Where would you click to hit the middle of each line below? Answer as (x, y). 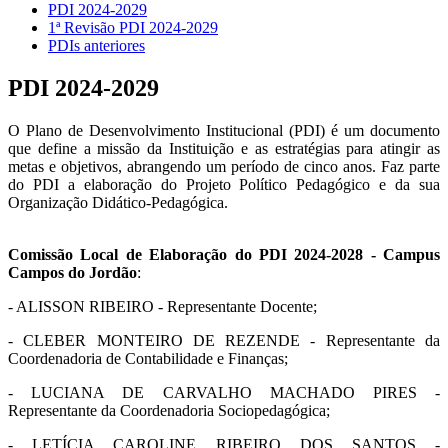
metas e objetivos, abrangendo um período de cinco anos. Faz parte (224, 166)
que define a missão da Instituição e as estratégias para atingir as (224, 148)
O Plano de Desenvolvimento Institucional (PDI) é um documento (224, 130)
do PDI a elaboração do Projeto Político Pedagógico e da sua (224, 184)
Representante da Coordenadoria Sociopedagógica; (169, 410)
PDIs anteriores (96, 45)
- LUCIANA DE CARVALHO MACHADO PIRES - (224, 392)
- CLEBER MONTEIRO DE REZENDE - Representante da (224, 340)
